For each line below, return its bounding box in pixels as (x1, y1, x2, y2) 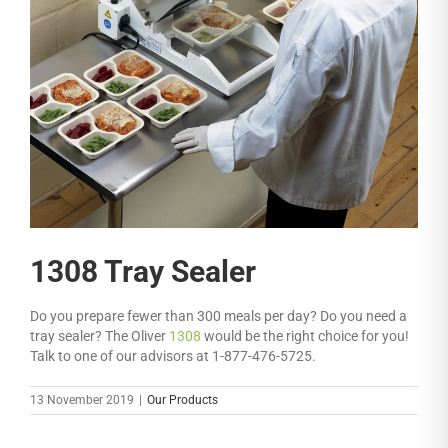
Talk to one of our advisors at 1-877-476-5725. (30, 348, 316, 365)
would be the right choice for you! (201, 328, 409, 345)
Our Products (147, 393, 218, 408)
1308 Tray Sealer (30, 254, 256, 290)
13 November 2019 (30, 393, 134, 408)
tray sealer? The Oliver (30, 328, 169, 345)
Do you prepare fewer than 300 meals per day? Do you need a (30, 308, 407, 325)
